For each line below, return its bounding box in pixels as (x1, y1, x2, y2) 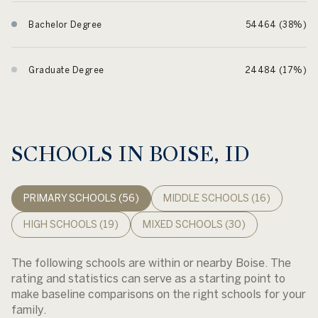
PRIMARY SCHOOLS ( (23, 192, 122, 204)
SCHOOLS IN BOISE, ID (11, 140, 249, 168)
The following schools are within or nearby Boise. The (11, 256, 291, 269)
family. (11, 302, 46, 316)
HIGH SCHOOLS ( (23, 218, 103, 230)
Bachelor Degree (28, 19, 102, 29)
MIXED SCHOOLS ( (143, 218, 229, 230)
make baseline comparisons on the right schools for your (11, 287, 306, 300)
